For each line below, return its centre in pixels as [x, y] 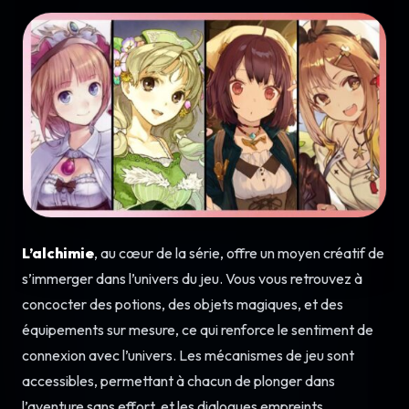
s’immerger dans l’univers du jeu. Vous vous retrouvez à [192, 279]
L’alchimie [58, 253]
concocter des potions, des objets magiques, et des [183, 304]
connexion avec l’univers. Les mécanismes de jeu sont [188, 356]
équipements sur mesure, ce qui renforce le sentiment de [198, 330]
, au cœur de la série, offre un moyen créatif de [239, 253]
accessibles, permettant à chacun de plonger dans [178, 381]
